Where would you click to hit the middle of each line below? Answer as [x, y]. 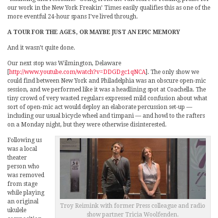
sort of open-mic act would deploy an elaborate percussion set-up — [100, 107]
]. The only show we [172, 72]
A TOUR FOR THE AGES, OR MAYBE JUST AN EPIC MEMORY [94, 32]
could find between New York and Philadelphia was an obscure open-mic [107, 81]
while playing [26, 192]
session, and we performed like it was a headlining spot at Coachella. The [107, 89]
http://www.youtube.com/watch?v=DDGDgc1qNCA [77, 72]
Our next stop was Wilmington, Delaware [64, 63]
